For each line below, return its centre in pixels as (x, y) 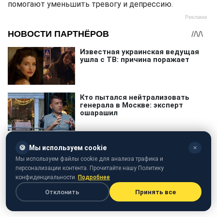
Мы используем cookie (68, 148)
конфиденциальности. (47, 177)
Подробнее (94, 177)
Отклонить (62, 192)
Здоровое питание (111, 201)
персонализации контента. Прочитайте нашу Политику (90, 168)
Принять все (155, 192)
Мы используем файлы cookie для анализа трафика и (89, 159)
